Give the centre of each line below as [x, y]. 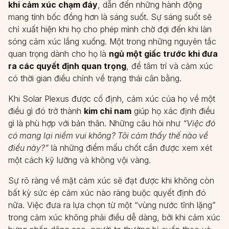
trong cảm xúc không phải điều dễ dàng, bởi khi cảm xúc [114, 217]
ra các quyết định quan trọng [67, 66]
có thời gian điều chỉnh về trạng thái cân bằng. [95, 78]
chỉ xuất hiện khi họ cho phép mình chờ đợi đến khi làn [110, 29]
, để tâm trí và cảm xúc [170, 66]
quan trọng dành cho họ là [59, 54]
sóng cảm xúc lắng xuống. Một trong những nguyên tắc [112, 41]
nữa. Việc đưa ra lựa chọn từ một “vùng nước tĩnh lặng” [112, 205]
